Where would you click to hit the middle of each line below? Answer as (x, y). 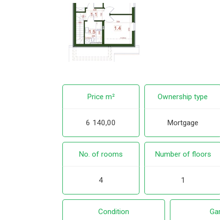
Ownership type (183, 96)
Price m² (101, 96)
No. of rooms (101, 154)
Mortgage (183, 123)
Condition (114, 212)
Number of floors (183, 154)
